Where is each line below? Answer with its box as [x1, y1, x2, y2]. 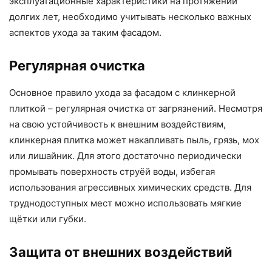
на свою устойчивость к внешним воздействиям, [9, 118, 226, 130]
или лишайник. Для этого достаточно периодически [9, 149, 242, 161]
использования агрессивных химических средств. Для [9, 181, 251, 193]
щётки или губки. [9, 212, 86, 225]
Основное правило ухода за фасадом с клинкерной [9, 86, 236, 98]
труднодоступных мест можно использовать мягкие [9, 197, 242, 209]
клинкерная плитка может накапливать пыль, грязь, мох [9, 134, 259, 146]
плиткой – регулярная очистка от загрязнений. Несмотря [9, 102, 262, 114]
